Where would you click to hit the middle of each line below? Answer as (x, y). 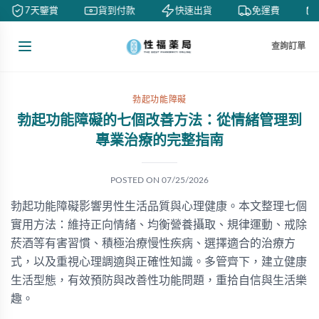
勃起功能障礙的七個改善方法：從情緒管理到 (159, 121)
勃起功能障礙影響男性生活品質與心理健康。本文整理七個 (159, 206)
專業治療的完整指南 (159, 141)
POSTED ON (136, 180)
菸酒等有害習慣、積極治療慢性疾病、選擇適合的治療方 (153, 244)
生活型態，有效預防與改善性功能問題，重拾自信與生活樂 (159, 281)
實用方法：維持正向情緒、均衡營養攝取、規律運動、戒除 (159, 225)
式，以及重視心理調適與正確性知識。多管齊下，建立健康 (159, 262)
